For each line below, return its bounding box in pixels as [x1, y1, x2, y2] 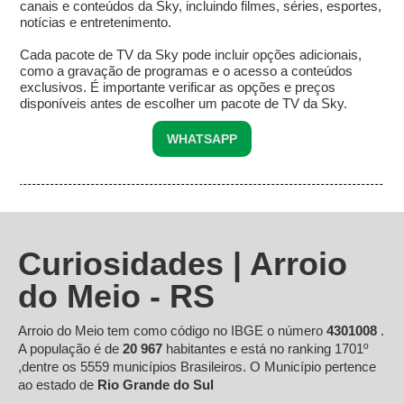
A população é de [18, 341, 123, 357]
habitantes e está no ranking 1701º [166, 341, 368, 357]
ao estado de [18, 377, 97, 393]
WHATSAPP [167, 132, 237, 147]
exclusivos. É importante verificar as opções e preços [20, 79, 336, 96]
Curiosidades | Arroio [18, 245, 347, 283]
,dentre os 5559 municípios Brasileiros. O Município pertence [18, 359, 376, 375]
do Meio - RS [18, 278, 215, 316]
